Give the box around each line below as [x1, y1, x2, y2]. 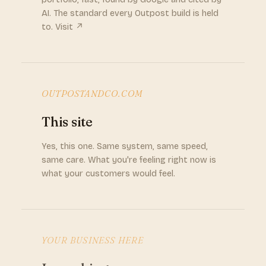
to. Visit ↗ [42, 22, 84, 32]
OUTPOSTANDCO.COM [42, 88, 143, 99]
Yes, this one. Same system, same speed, [42, 141, 208, 151]
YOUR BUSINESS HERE [42, 235, 144, 246]
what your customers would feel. [42, 169, 175, 179]
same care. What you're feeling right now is [42, 155, 216, 165]
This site [42, 113, 93, 130]
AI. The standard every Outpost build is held [42, 8, 218, 18]
